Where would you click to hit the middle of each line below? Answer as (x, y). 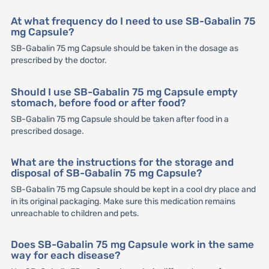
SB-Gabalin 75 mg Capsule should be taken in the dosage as (124, 49)
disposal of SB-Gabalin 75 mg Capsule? (106, 173)
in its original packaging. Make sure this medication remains (123, 201)
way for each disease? (65, 255)
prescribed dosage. (47, 131)
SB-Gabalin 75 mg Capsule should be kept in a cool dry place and (133, 189)
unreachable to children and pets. (75, 213)
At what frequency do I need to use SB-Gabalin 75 (133, 21)
